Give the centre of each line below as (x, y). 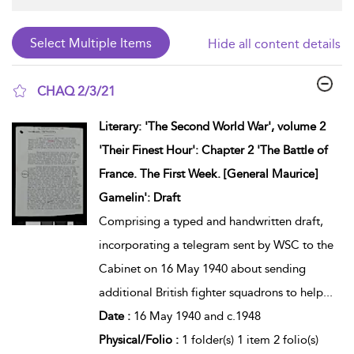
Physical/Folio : (140, 339)
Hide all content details (274, 44)
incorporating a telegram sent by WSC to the (216, 245)
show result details (83, 111)
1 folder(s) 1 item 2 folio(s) (250, 339)
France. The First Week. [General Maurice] (208, 173)
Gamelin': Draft (139, 197)
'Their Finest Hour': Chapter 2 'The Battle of (213, 150)
